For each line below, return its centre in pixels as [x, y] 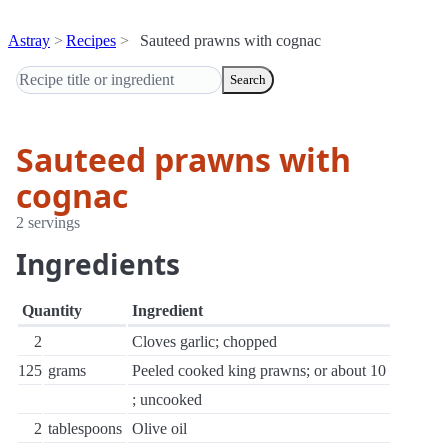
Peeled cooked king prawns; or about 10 [259, 370]
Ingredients [98, 264]
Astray [29, 40]
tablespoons [85, 428]
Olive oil [159, 428]
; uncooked [167, 399]
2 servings [48, 222]
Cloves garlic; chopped [204, 341]
